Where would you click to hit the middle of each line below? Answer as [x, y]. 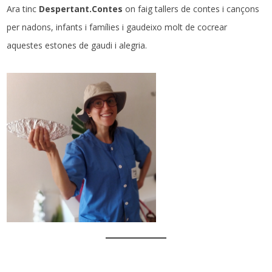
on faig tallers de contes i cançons [191, 9]
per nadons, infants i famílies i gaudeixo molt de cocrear [117, 27]
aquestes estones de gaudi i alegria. [77, 46]
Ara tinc [23, 9]
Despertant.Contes [81, 9]
